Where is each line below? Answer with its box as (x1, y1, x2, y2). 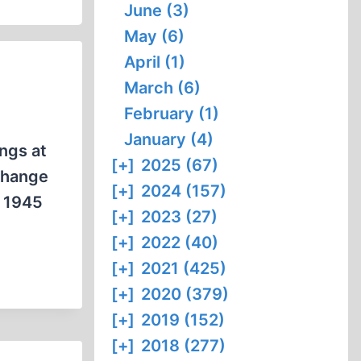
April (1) (124, 52, 186, 72)
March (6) (124, 78, 201, 98)
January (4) (124, 130, 214, 149)
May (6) (124, 27, 185, 46)
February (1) (124, 104, 220, 123)
